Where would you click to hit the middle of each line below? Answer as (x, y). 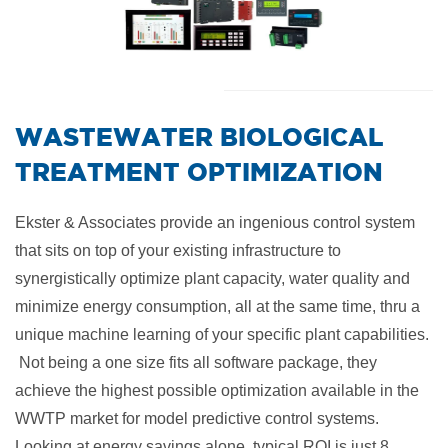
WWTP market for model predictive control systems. (199, 418)
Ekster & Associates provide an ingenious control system (215, 222)
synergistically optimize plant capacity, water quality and (212, 278)
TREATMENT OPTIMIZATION (199, 171)
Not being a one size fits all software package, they (196, 362)
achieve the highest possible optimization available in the (217, 390)
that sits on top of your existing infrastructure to (178, 250)
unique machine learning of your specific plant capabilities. (222, 334)
